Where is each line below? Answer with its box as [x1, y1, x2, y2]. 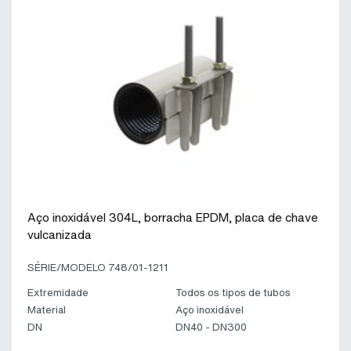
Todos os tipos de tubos [175, 285, 291, 300]
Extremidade [27, 285, 89, 300]
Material [27, 302, 66, 317]
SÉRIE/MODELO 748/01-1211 [27, 260, 168, 275]
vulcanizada [27, 225, 92, 243]
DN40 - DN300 [175, 320, 247, 335]
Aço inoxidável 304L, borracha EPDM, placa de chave [27, 208, 318, 226]
